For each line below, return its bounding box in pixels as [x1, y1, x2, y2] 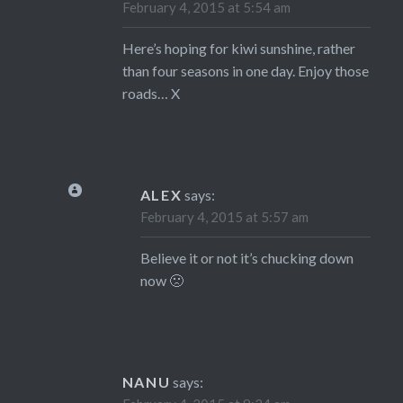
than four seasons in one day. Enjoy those [121, 62, 369, 80]
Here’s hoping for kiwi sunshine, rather [121, 40, 355, 58]
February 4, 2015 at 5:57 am [139, 209, 309, 226]
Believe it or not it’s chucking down [139, 249, 354, 267]
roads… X [121, 85, 180, 103]
